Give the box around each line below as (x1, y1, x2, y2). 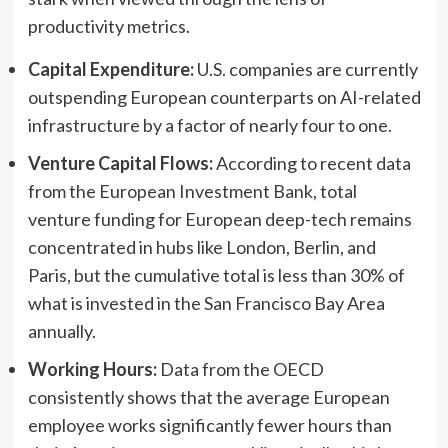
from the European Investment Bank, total (27, 179, 357, 202)
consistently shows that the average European (27, 385, 390, 408)
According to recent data (212, 151, 411, 174)
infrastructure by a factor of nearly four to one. (27, 113, 392, 136)
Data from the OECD (156, 357, 324, 380)
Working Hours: (27, 357, 157, 380)
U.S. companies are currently (193, 57, 418, 80)
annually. (27, 319, 96, 342)
